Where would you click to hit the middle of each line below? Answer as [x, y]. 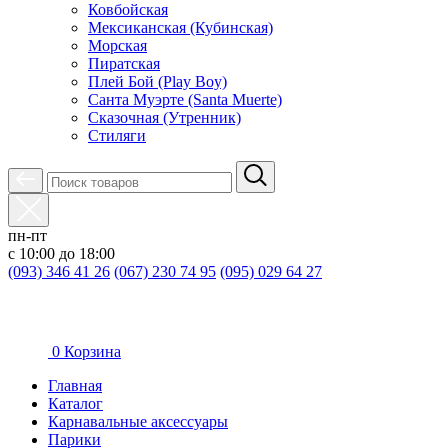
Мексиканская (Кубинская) [180, 27]
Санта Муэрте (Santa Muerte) [185, 99]
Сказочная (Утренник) [164, 117]
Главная [75, 385]
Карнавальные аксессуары [138, 421]
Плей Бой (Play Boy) [157, 81]
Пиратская [124, 63]
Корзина [92, 351]
